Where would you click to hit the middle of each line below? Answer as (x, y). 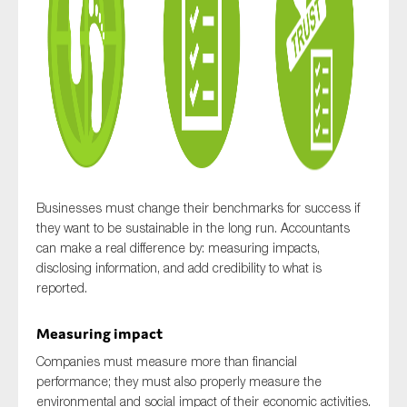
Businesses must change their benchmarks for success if (198, 208)
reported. (62, 288)
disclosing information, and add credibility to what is (179, 268)
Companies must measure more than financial (167, 362)
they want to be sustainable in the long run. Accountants (193, 228)
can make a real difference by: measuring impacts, (178, 248)
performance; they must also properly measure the (179, 382)
